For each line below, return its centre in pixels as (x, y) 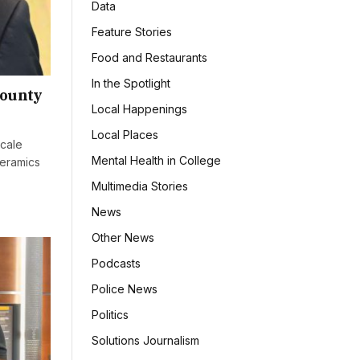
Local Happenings (139, 109)
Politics (110, 315)
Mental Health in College (156, 161)
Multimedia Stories (140, 186)
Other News (123, 238)
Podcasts (116, 264)
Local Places (125, 135)
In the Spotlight (131, 84)
